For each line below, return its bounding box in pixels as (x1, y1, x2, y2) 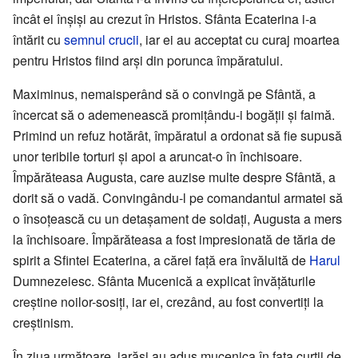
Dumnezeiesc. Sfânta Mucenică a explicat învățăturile (13, 271, 316, 290)
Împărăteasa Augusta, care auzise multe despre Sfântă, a (13, 167, 336, 186)
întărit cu (13, 30, 64, 49)
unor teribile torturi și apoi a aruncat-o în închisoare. (13, 146, 302, 165)
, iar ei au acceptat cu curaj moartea (139, 30, 340, 49)
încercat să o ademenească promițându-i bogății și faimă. (13, 105, 335, 124)
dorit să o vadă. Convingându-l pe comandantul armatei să (13, 188, 343, 207)
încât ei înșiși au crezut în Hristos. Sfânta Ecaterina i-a (13, 9, 316, 28)
